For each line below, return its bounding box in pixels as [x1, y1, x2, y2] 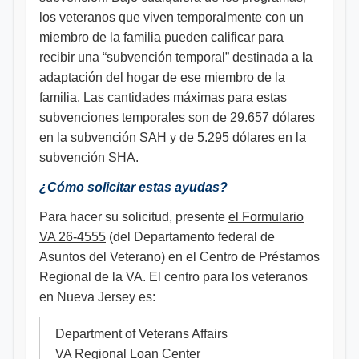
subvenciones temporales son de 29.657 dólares [39, 111, 315, 124]
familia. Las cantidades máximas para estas [39, 91, 287, 104]
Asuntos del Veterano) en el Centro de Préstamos [39, 250, 320, 264]
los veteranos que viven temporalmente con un [39, 10, 304, 24]
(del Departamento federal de [106, 230, 275, 244]
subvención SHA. [39, 151, 139, 164]
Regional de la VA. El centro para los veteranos [39, 270, 308, 284]
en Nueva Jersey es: [39, 290, 155, 304]
